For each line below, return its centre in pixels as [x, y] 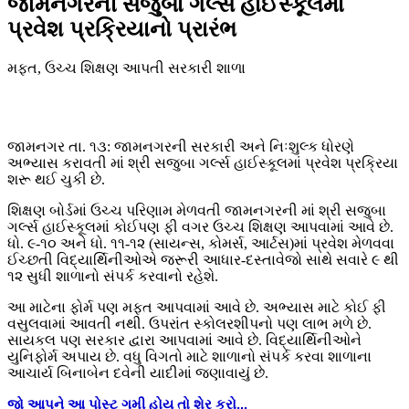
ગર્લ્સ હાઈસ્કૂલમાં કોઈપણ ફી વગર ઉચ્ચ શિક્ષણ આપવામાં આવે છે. [200, 227]
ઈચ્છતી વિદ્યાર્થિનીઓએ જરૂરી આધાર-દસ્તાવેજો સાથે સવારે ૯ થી [203, 260]
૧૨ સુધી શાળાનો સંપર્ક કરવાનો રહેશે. [113, 277]
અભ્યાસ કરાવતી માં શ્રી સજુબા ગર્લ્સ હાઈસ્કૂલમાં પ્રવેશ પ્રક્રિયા [203, 163]
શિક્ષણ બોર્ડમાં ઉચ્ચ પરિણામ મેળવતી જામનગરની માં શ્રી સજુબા [197, 211]
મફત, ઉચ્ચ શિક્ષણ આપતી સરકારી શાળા [126, 68]
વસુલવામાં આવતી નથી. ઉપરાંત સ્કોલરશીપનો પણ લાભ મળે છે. [189, 324]
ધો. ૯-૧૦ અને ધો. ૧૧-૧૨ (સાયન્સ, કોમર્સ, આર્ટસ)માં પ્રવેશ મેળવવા [201, 244]
